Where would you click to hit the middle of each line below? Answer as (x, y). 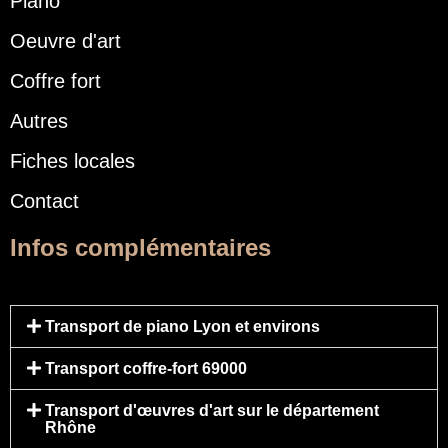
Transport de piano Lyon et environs (183, 327)
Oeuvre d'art (65, 41)
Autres (39, 121)
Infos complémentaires (140, 248)
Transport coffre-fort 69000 (146, 369)
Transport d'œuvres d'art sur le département (212, 411)
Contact (44, 201)
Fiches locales (72, 161)
